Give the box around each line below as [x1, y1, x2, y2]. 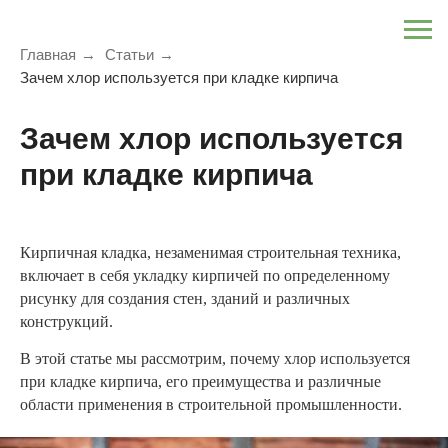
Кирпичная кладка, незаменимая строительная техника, [20, 244, 401, 261]
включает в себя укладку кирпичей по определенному [20, 267, 390, 284]
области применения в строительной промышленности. [20, 396, 402, 413]
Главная [20, 46, 76, 63]
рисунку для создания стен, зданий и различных [20, 290, 350, 307]
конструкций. [20, 313, 113, 330]
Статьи [105, 46, 154, 63]
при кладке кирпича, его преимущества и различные [20, 373, 381, 390]
